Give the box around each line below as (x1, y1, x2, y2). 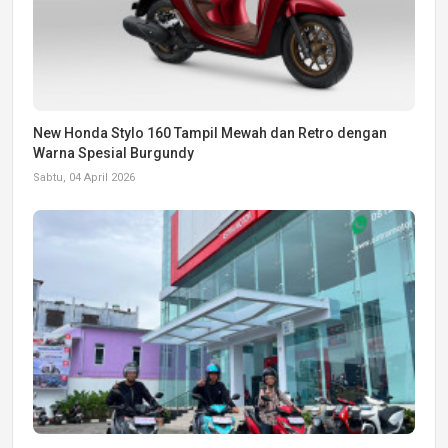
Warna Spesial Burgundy (33, 144, 194, 161)
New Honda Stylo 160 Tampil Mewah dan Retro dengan (33, 124, 387, 141)
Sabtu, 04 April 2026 (33, 170, 135, 184)
